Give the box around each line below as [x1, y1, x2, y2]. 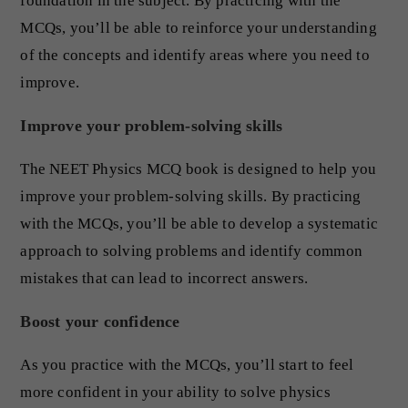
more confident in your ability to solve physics [20, 382, 331, 401]
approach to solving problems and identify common [20, 241, 363, 260]
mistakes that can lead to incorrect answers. [20, 269, 309, 287]
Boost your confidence [20, 311, 180, 331]
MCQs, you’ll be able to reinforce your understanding [20, 18, 377, 36]
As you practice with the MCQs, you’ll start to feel [20, 355, 354, 373]
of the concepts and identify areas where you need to [20, 46, 370, 64]
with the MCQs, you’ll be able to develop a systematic [20, 214, 379, 232]
